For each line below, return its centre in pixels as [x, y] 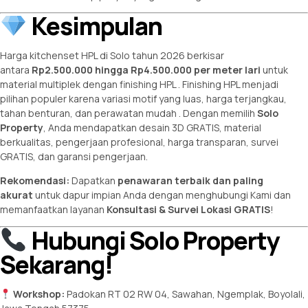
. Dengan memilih [218, 113]
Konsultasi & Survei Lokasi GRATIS [188, 210]
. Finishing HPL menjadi [228, 85]
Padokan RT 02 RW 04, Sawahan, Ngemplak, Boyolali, [185, 294]
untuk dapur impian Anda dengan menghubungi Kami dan [162, 195]
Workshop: [38, 294]
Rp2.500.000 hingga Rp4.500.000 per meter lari [146, 70]
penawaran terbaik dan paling [190, 181]
